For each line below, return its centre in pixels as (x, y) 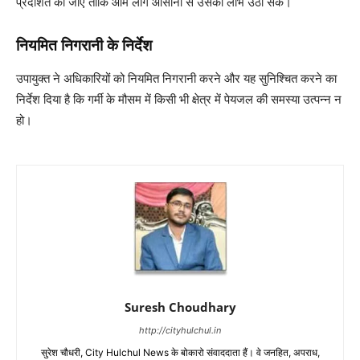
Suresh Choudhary (180, 307)
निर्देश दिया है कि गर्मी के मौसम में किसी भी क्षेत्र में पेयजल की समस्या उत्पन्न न (179, 99)
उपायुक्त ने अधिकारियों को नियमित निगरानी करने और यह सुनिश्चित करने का (176, 78)
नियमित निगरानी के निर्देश (84, 45)
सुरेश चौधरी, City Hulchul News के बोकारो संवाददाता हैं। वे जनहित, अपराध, (180, 352)
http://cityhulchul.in (180, 330)
